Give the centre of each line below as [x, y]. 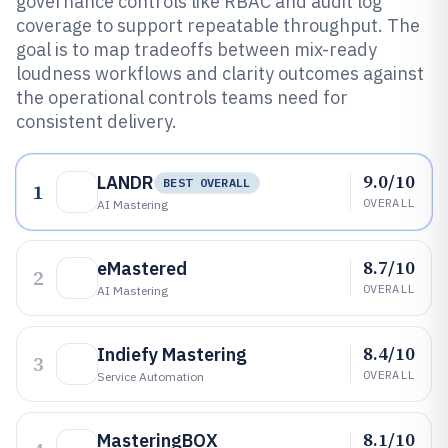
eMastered [142, 268]
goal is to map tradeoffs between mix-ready [196, 49]
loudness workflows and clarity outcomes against [220, 73]
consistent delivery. [96, 121]
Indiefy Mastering [172, 354]
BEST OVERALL [207, 182]
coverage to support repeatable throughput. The [218, 25]
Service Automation [150, 376]
